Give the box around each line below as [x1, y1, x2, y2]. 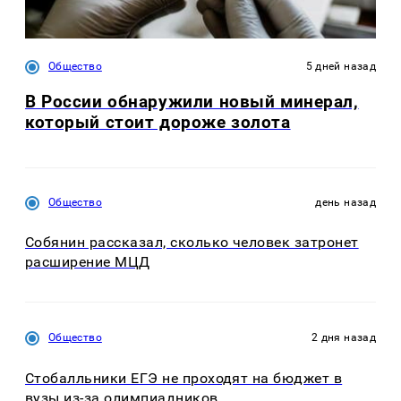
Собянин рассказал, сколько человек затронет [25, 234, 359, 252]
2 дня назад [311, 331, 376, 345]
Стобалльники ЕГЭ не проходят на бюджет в [25, 369, 343, 387]
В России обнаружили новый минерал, [25, 90, 359, 112]
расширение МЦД [25, 253, 150, 271]
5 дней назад [305, 59, 376, 73]
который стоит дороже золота [25, 111, 291, 132]
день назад [315, 195, 376, 209]
